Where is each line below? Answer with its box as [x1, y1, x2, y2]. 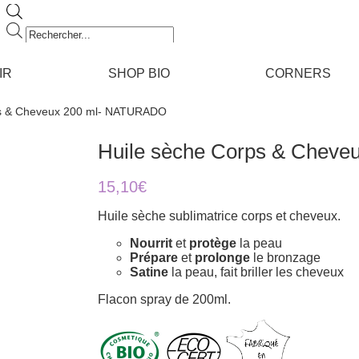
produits [24, 50, 71, 64]
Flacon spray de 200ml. [98, 292, 231, 306]
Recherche [24, 22, 87, 35]
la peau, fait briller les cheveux [168, 265, 344, 279]
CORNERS [265, 67, 332, 80]
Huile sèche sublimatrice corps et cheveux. [98, 209, 341, 223]
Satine [130, 265, 168, 279]
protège [189, 236, 236, 250]
